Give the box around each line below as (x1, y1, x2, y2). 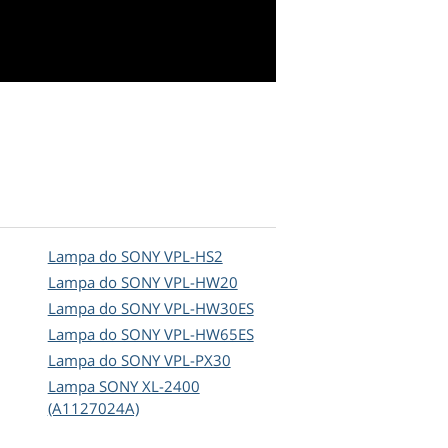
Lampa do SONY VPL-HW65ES (47, 324, 254, 345)
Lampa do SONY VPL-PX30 (47, 350, 231, 371)
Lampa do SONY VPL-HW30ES (47, 298, 254, 319)
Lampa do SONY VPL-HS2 (47, 246, 223, 267)
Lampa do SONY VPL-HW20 (47, 272, 238, 293)
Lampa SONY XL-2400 (47, 376, 200, 397)
